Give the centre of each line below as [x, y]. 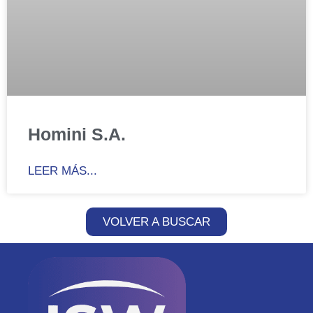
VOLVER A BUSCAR [156, 222]
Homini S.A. [77, 134]
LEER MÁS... [63, 171]
